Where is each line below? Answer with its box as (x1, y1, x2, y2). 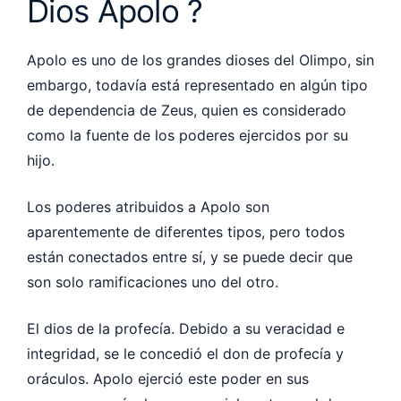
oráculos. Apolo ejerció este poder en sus (27, 369, 309, 388)
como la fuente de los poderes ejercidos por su (27, 125, 348, 144)
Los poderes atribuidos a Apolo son (27, 197, 269, 216)
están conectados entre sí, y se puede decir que (27, 247, 353, 266)
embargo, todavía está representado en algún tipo (27, 75, 368, 94)
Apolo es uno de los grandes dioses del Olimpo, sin (27, 50, 374, 69)
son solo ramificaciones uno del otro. (27, 272, 278, 291)
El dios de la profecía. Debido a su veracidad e (27, 319, 345, 337)
